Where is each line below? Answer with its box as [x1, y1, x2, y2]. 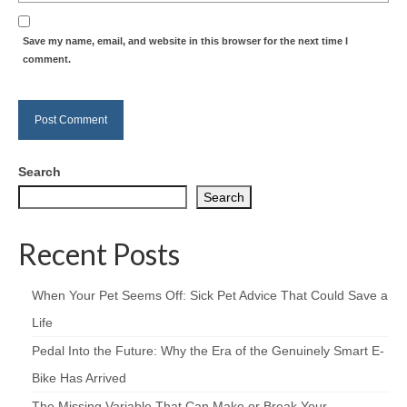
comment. [23, 53, 71, 65]
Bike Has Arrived [32, 370, 126, 385]
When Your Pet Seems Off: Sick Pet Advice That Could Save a [32, 287, 388, 303]
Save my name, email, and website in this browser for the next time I [23, 35, 348, 46]
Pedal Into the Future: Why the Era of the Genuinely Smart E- [32, 342, 384, 358]
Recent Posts [18, 235, 180, 272]
